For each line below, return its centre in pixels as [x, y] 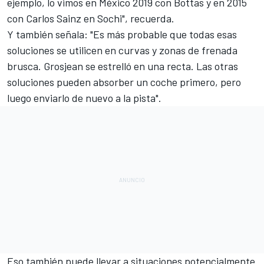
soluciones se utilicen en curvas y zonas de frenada [122, 50]
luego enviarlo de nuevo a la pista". [84, 98]
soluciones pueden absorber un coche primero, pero [124, 82]
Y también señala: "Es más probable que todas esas [122, 34]
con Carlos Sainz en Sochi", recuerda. [91, 18]
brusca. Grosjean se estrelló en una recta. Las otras [123, 66]
